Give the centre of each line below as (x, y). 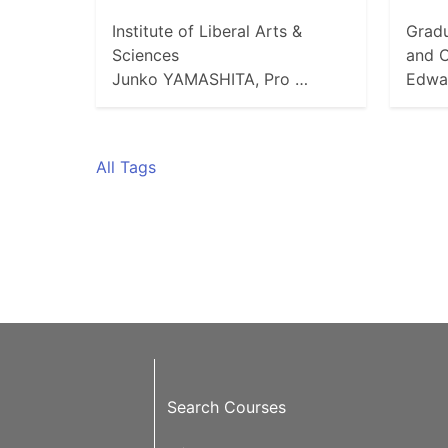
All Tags (126, 167)
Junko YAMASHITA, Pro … (210, 79)
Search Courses (226, 407)
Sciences (145, 55)
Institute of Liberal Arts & (207, 31)
